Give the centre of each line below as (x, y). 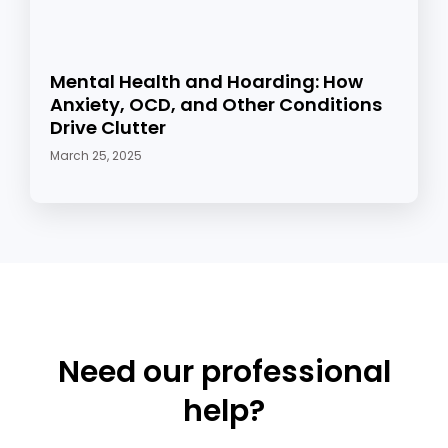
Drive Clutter (108, 128)
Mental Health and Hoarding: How (206, 82)
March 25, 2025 (96, 156)
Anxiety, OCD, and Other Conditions (216, 105)
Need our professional (224, 372)
